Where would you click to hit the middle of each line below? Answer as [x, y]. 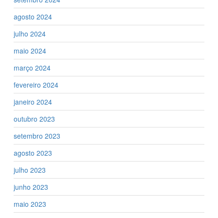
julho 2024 [30, 33]
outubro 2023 [34, 118]
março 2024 [32, 67]
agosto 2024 [33, 16]
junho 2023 [31, 187]
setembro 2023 [37, 136]
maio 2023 [30, 204]
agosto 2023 [33, 153]
